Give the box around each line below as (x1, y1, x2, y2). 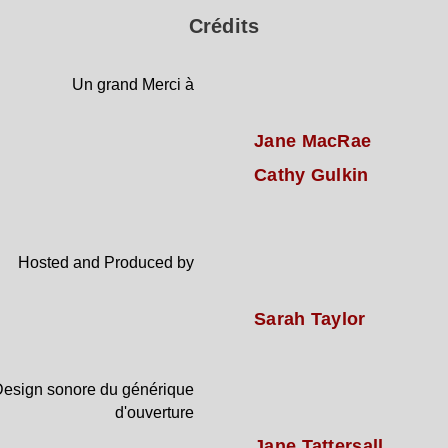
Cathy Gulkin (254, 164, 369, 185)
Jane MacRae (254, 130, 372, 151)
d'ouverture (115, 403, 194, 421)
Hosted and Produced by (18, 253, 194, 271)
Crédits (188, 14, 260, 37)
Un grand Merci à (72, 75, 194, 93)
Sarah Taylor (254, 308, 366, 329)
